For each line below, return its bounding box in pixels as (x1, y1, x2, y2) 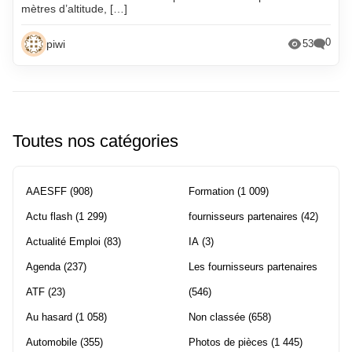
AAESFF (26, 185, 67, 197)
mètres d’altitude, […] (21, 2, 128, 15)
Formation (189, 185, 234, 197)
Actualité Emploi (26, 235, 101, 247)
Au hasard (26, 310, 72, 323)
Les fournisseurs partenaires (189, 260, 317, 273)
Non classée (189, 310, 245, 323)
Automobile (26, 335, 77, 348)
